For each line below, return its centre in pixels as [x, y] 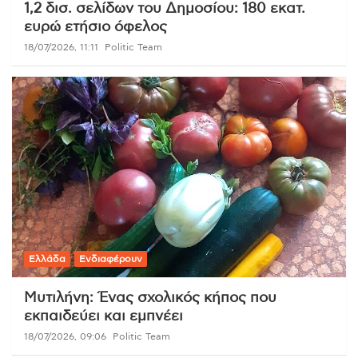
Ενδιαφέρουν [111, 259]
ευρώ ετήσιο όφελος [95, 27]
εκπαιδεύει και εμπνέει [103, 316]
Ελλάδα [47, 259]
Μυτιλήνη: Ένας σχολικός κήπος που [150, 298]
